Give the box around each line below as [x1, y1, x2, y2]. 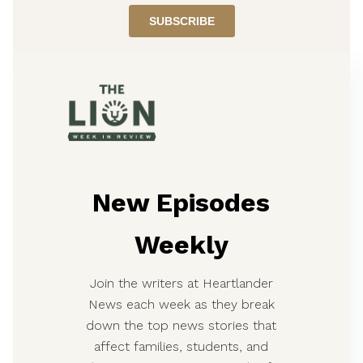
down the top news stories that [86, 317, 277, 333]
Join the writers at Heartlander [89, 275, 273, 291]
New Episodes [92, 187, 271, 219]
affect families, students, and [94, 338, 269, 354]
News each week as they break [88, 296, 275, 312]
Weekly [134, 229, 228, 261]
